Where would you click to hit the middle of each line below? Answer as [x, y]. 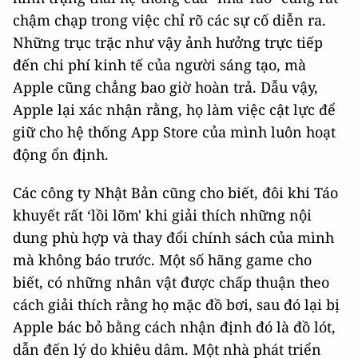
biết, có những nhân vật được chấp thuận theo [171, 282]
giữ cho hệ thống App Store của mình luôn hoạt [174, 132]
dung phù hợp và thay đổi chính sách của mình [173, 237]
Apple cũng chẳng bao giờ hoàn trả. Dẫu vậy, [165, 87]
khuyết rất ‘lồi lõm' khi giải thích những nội [162, 215]
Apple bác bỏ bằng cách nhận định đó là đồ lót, [174, 327]
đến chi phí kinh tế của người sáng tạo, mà [159, 65]
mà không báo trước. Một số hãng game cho [162, 260]
